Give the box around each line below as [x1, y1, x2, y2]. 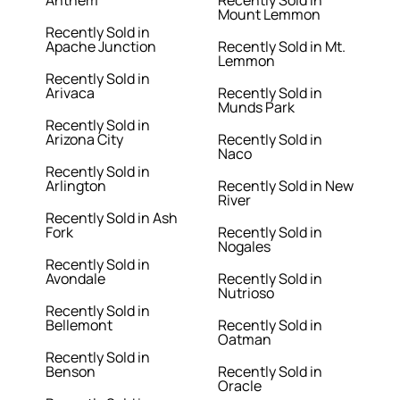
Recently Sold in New [218, 176, 354, 196]
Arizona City [46, 129, 124, 150]
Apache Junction [46, 37, 157, 57]
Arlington [46, 176, 107, 196]
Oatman [218, 329, 271, 350]
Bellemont [46, 315, 113, 336]
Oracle [218, 376, 262, 396]
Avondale [46, 269, 106, 289]
